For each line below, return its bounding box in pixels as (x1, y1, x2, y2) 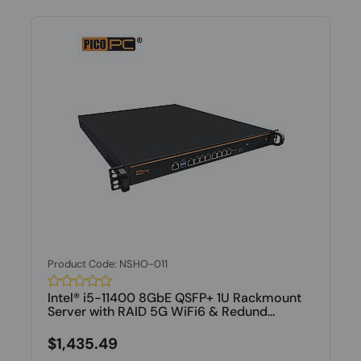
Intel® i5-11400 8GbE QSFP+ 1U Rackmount (47, 289, 301, 306)
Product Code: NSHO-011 (47, 257, 168, 271)
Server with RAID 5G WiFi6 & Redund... (47, 303, 275, 320)
